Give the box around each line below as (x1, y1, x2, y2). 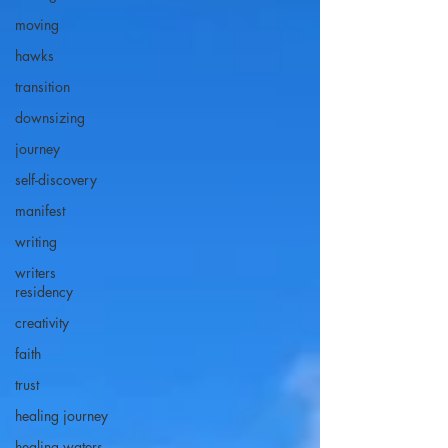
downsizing (15, 108, 85, 127)
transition (15, 77, 70, 96)
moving (15, 15, 59, 34)
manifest (15, 201, 65, 220)
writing (15, 232, 57, 251)
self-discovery (15, 170, 97, 189)
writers (15, 263, 56, 282)
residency (15, 282, 73, 301)
